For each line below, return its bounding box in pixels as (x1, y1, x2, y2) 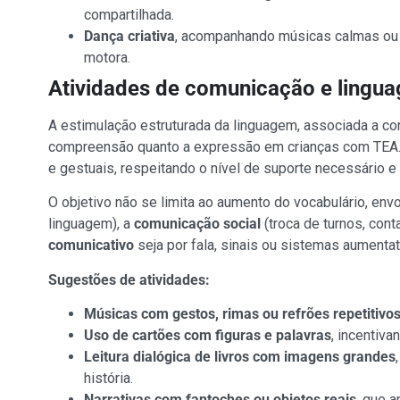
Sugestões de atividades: (47, 271, 210, 288)
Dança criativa (83, 27, 175, 45)
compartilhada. (83, 5, 174, 23)
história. (83, 370, 133, 387)
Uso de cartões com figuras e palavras (83, 327, 331, 345)
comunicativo (47, 237, 134, 254)
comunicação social (133, 215, 261, 233)
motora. (83, 48, 130, 66)
